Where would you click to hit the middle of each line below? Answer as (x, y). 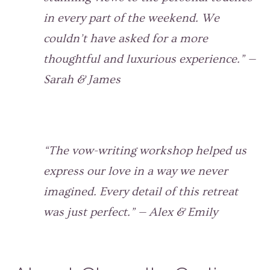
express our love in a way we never (136, 171)
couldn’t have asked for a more (126, 39)
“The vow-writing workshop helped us (145, 151)
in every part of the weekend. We (131, 18)
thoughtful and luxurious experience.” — (149, 59)
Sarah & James (82, 80)
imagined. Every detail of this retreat (141, 192)
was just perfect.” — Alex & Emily (130, 212)
